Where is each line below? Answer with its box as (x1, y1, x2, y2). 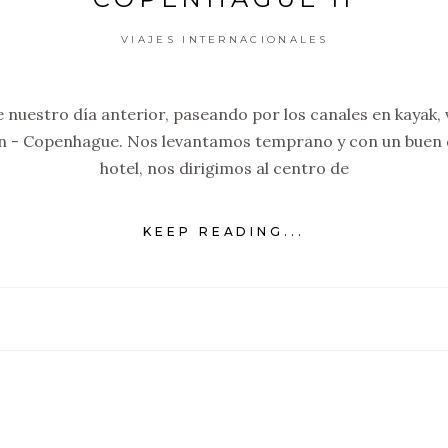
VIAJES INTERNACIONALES (121, 33, 329, 46)
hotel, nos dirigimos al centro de (99, 158, 349, 178)
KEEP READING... (142, 224, 306, 240)
